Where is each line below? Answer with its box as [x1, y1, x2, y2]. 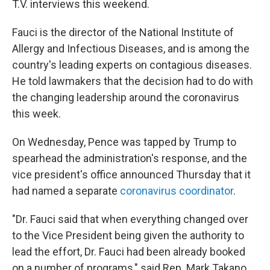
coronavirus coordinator [120, 184, 233, 198]
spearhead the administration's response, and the [12, 152, 247, 165]
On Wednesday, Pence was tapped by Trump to [12, 136, 236, 149]
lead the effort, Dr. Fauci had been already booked [12, 245, 245, 259]
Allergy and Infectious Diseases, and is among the [12, 42, 250, 55]
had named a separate [12, 184, 120, 198]
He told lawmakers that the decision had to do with [12, 75, 253, 88]
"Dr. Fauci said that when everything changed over [12, 213, 248, 226]
